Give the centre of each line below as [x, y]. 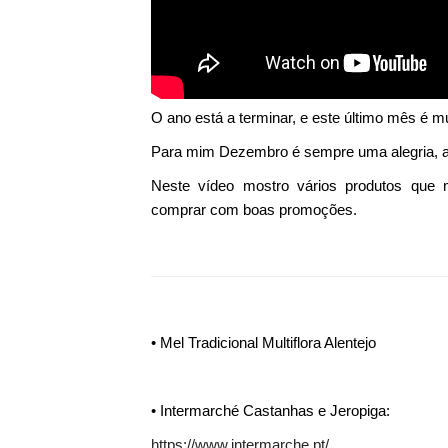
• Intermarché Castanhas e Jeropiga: [270, 410]
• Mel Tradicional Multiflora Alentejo [263, 342]
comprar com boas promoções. [253, 209]
